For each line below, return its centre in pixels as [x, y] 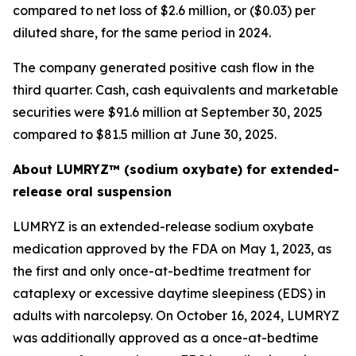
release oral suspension [92, 192]
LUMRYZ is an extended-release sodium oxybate [163, 226]
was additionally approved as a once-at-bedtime [166, 338]
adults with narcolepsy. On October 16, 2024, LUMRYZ [176, 315]
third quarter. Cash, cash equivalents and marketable [176, 90]
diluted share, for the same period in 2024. [142, 33]
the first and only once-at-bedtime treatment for [162, 271]
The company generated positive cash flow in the [164, 68]
